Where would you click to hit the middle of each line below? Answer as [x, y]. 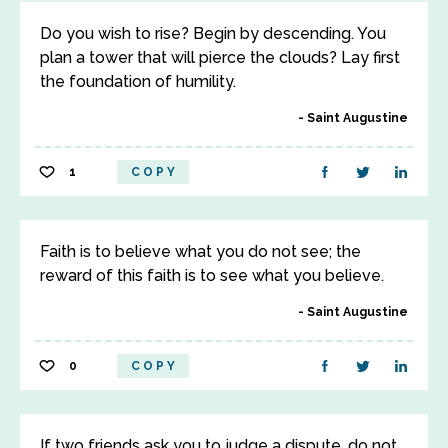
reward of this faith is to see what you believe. [212, 275]
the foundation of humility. [138, 81]
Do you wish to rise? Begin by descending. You [213, 33]
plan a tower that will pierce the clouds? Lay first [220, 57]
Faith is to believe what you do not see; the [200, 251]
